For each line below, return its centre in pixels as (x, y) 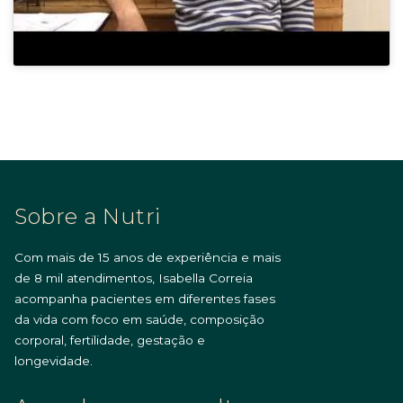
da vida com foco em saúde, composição (139, 319)
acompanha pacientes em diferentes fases (145, 299)
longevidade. (54, 361)
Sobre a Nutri (88, 216)
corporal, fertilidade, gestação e (110, 340)
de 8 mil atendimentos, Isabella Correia (134, 278)
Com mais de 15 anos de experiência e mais (148, 257)
